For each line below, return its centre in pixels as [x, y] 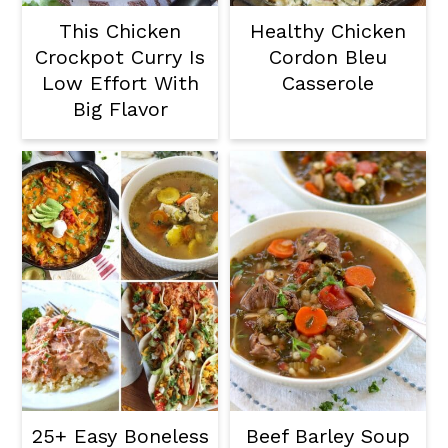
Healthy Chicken [327, 30]
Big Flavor [120, 108]
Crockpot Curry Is [120, 56]
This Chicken [120, 30]
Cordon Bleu [327, 56]
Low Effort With [120, 82]
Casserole [327, 82]
